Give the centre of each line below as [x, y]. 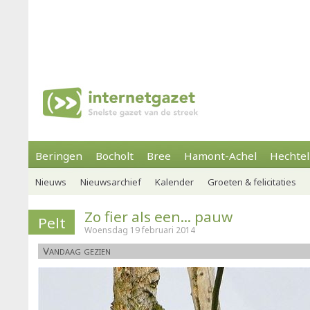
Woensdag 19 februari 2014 [140, 230]
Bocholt [115, 156]
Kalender [174, 182]
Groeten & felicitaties [252, 182]
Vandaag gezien [77, 250]
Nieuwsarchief [111, 182]
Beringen [59, 156]
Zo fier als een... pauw [158, 217]
